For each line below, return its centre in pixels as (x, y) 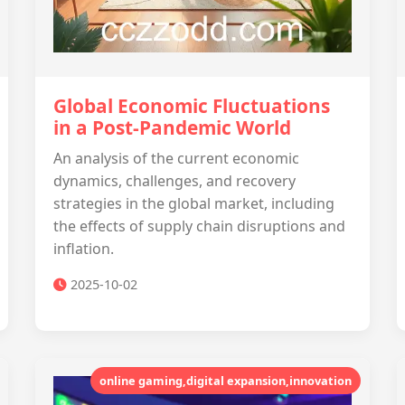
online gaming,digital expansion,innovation (226, 381)
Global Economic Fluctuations (192, 106)
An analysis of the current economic (176, 158)
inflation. (84, 249)
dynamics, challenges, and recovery (174, 181)
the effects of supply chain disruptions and (199, 226)
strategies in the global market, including (194, 203)
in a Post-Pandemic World (172, 127)
